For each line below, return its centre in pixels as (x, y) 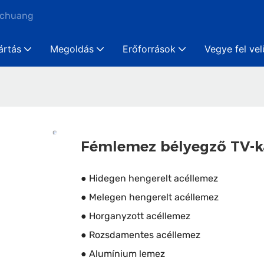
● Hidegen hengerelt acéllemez (149, 179)
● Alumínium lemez (123, 254)
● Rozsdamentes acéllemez (141, 235)
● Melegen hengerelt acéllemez (150, 197)
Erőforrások (149, 49)
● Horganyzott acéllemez (136, 216)
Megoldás (72, 49)
